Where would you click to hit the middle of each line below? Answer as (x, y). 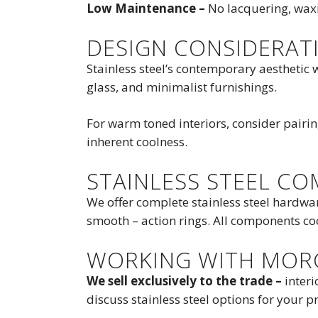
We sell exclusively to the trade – (186, 281)
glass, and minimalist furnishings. (182, 87)
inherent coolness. (137, 142)
